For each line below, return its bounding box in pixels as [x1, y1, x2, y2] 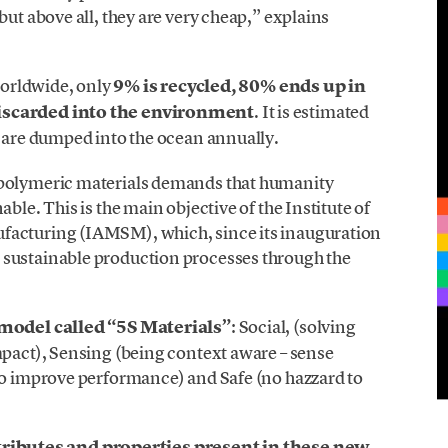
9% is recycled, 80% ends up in [110, 74, 366, 99]
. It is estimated [254, 100, 370, 124]
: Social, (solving [230, 314, 356, 338]
